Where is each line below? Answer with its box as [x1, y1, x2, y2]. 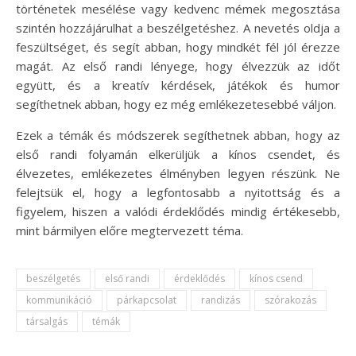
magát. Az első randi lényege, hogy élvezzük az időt [16, 58, 340, 74]
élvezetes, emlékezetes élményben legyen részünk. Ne [16, 165, 340, 181]
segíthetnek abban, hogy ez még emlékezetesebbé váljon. [16, 96, 336, 112]
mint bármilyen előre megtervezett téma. [16, 222, 243, 238]
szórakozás [265, 293, 316, 307]
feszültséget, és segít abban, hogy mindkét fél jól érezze [16, 39, 340, 55]
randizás [201, 293, 240, 307]
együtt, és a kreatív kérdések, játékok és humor [16, 77, 340, 93]
